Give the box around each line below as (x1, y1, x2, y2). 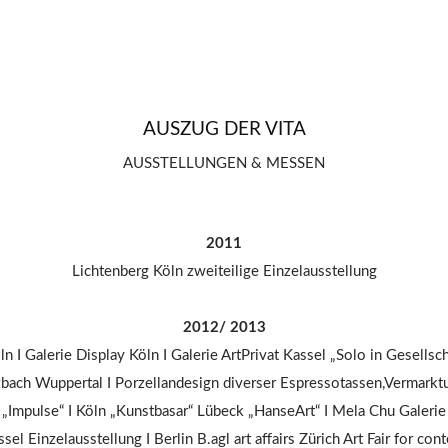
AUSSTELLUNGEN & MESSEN (123, 156, 325, 172)
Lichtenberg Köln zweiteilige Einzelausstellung (71, 264, 377, 280)
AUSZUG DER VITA (142, 120, 306, 140)
